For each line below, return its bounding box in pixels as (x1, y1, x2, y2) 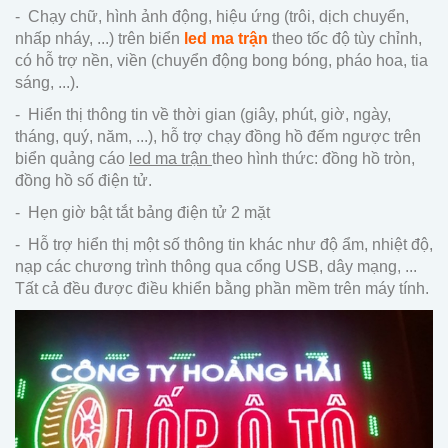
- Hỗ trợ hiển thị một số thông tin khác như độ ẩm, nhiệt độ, (15, 236, 433, 254)
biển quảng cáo (15, 150, 129, 168)
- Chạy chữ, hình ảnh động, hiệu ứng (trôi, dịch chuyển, (15, 8, 409, 26)
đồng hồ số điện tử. (15, 172, 152, 190)
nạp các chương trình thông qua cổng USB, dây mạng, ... (15, 258, 417, 276)
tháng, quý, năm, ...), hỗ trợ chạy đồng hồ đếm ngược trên (15, 128, 421, 146)
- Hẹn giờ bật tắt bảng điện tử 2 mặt (15, 204, 270, 222)
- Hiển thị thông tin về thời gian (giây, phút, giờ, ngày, (15, 106, 391, 124)
